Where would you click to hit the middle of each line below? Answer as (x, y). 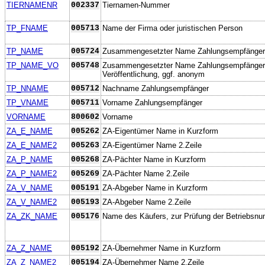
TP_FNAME (27, 28)
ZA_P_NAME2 (32, 173)
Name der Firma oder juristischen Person (172, 28)
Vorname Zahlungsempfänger (152, 102)
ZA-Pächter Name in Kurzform (154, 159)
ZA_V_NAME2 (32, 202)
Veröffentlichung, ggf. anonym (153, 74)
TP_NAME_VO (33, 65)
